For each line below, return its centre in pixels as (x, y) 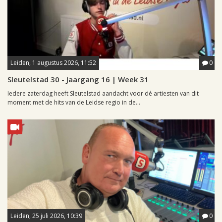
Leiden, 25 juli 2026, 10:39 (46, 216)
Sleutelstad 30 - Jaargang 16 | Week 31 (78, 80)
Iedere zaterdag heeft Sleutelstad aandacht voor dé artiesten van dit (103, 94)
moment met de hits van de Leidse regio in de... (74, 103)
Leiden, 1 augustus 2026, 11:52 (53, 63)
